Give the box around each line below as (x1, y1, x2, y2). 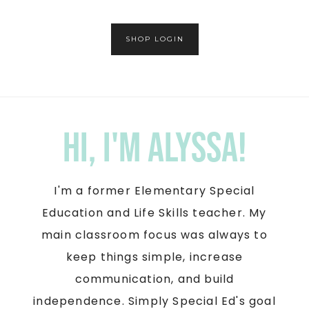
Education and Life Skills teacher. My (42, 204, 267, 221)
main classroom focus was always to (41, 226, 268, 243)
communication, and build (74, 270, 235, 287)
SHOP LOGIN (125, 34, 184, 44)
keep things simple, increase (66, 248, 243, 265)
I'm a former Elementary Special (54, 182, 255, 199)
